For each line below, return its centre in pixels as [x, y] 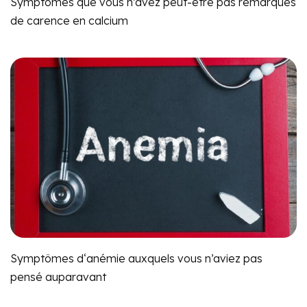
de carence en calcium [69, 20]
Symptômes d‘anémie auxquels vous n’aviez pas [136, 258]
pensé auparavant [58, 277]
